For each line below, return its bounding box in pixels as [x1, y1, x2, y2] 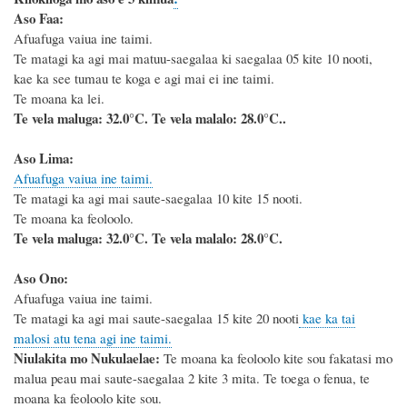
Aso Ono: [14, 267, 68, 288]
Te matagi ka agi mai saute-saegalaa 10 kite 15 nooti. [14, 188, 303, 207]
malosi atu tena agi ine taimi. [14, 328, 172, 347]
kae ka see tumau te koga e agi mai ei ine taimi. [14, 68, 274, 87]
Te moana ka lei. [14, 88, 104, 107]
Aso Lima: [14, 147, 74, 168]
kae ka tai [299, 308, 355, 327]
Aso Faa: [14, 7, 64, 28]
